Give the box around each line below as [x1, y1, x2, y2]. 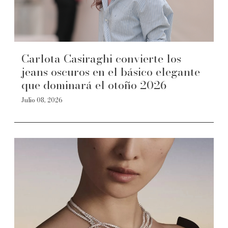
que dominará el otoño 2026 [21, 76, 166, 94]
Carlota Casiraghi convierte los [21, 50, 181, 67]
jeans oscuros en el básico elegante [21, 63, 200, 80]
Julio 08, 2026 [21, 95, 63, 105]
